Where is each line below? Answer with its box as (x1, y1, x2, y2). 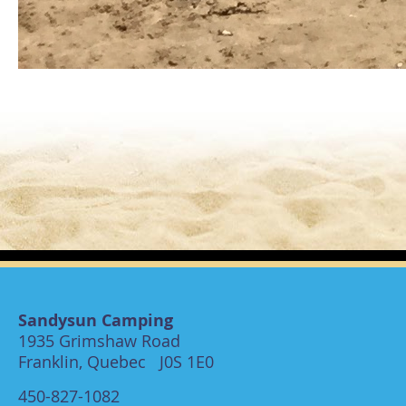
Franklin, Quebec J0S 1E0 (18, 350, 214, 372)
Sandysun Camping (18, 308, 173, 332)
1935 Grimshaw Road (18, 329, 180, 352)
